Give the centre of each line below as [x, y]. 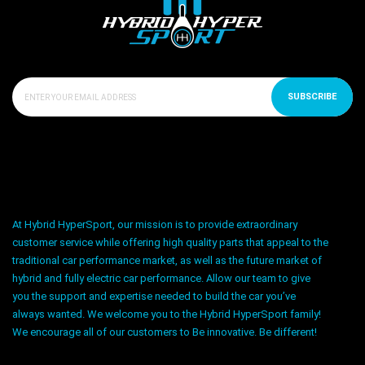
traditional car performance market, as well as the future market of [167, 260]
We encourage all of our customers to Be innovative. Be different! [165, 332]
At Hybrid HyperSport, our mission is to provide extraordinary [155, 224]
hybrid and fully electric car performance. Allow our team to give [161, 278]
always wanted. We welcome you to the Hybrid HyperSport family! [167, 314]
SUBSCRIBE [312, 96]
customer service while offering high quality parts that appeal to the [170, 242]
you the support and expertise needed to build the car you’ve [154, 296]
